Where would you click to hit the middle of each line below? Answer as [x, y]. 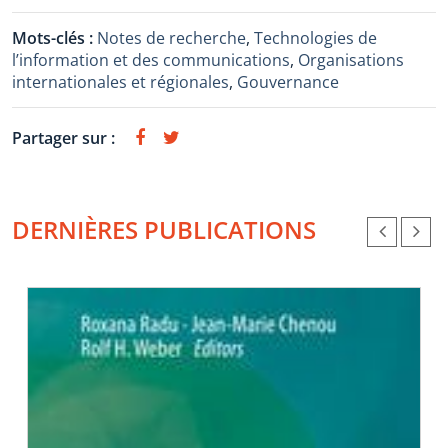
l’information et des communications [151, 60]
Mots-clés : [54, 38]
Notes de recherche [171, 38]
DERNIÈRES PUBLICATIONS [164, 229]
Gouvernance [288, 82]
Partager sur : [63, 138]
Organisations [351, 60]
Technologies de [315, 38]
